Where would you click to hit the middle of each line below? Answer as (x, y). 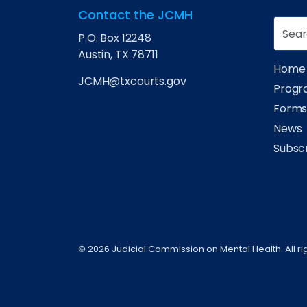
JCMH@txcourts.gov (132, 81)
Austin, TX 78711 (118, 54)
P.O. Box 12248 (115, 38)
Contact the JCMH (135, 15)
